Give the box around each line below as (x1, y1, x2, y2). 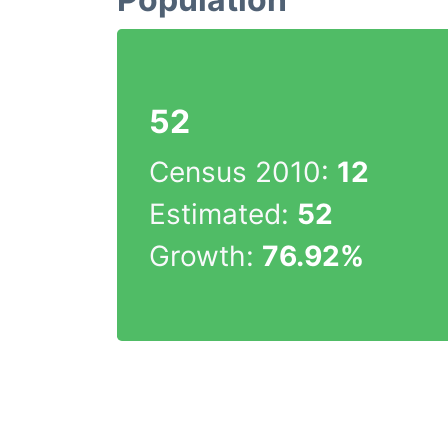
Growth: (149, 239, 262, 273)
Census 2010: (149, 155, 337, 189)
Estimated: (149, 197, 297, 231)
